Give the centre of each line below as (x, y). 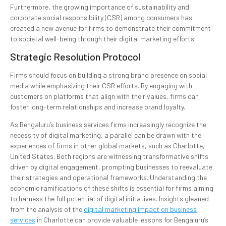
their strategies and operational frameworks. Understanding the (108, 177)
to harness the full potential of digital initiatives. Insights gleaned (109, 198)
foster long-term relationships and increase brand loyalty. (98, 106)
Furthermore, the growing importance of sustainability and (100, 7)
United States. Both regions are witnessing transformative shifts (109, 156)
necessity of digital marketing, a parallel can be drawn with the (106, 135)
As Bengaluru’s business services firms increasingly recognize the (108, 124)
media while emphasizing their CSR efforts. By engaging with (101, 85)
